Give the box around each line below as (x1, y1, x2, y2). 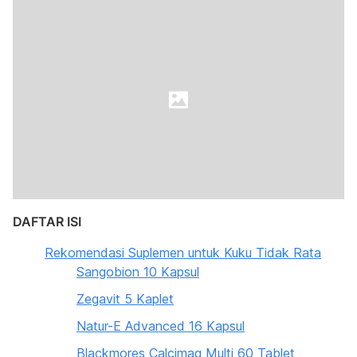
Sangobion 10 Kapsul (76, 264, 199, 280)
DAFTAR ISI (13, 214, 81, 229)
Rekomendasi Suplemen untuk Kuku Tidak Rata (45, 245, 321, 261)
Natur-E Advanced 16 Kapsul (76, 318, 245, 334)
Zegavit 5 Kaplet (76, 291, 174, 307)
